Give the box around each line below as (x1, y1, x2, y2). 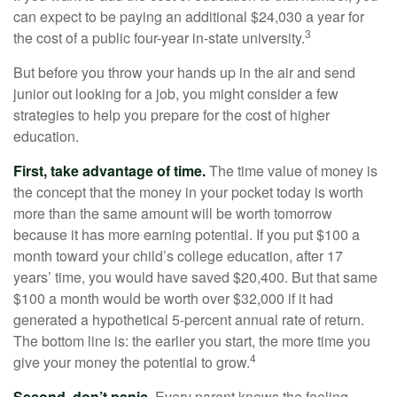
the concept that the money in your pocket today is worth (13, 182, 363, 202)
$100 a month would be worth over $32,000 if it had (13, 288, 333, 308)
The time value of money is (206, 160, 378, 181)
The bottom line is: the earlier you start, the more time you (13, 331, 370, 351)
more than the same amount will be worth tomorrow (13, 203, 332, 223)
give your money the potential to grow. (13, 352, 250, 372)
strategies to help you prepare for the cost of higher (13, 105, 330, 125)
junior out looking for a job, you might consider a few (13, 83, 339, 104)
